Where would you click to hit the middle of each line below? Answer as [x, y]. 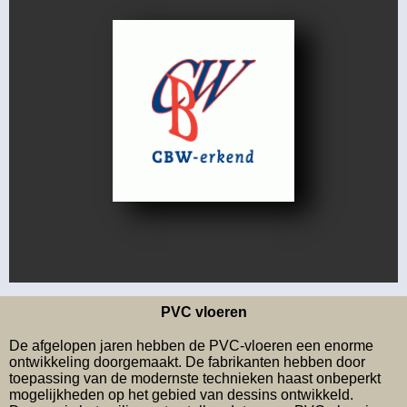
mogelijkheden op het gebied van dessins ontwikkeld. [181, 395]
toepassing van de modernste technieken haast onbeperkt [195, 378]
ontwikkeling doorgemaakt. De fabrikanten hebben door [187, 362]
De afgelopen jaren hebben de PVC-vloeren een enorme [191, 346]
